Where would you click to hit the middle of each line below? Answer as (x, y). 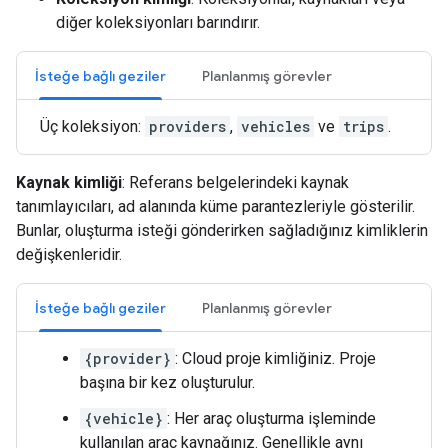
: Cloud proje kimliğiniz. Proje (275, 359)
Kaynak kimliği (69, 183)
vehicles (275, 127)
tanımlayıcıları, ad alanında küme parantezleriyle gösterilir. (215, 207)
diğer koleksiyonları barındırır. (158, 23)
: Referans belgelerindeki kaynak (235, 183)
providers (187, 127)
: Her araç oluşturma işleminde (271, 419)
